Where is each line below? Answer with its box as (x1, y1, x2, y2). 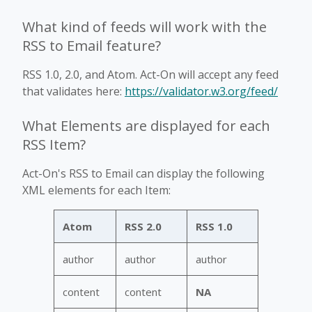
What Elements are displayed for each (22, 116, 270, 135)
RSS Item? (22, 134, 86, 154)
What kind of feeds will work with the (22, 17, 267, 36)
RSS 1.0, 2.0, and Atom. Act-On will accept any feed (22, 66, 279, 82)
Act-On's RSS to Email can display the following (22, 165, 265, 181)
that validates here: (22, 83, 125, 99)
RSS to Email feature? (22, 36, 161, 55)
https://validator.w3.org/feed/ (125, 83, 278, 99)
